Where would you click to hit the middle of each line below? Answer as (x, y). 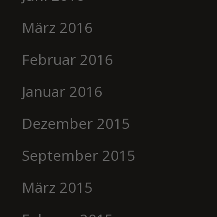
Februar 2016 (67, 59)
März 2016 (57, 27)
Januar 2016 (62, 91)
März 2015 (57, 187)
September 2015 (78, 155)
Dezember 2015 (76, 123)
